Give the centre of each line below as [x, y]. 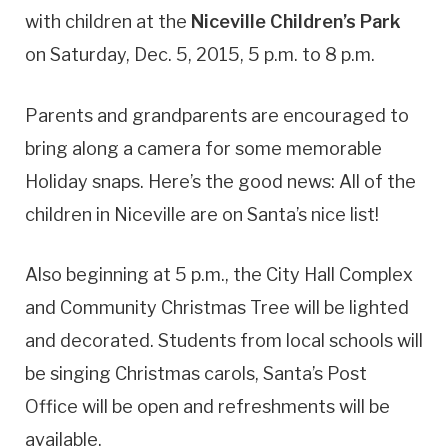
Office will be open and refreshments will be [207, 407]
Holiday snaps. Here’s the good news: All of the [220, 181]
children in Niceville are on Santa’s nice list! [202, 214]
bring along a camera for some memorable [203, 148]
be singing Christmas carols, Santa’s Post [196, 374]
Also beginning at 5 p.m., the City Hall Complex [219, 275]
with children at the [108, 21]
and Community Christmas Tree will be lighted [217, 308]
